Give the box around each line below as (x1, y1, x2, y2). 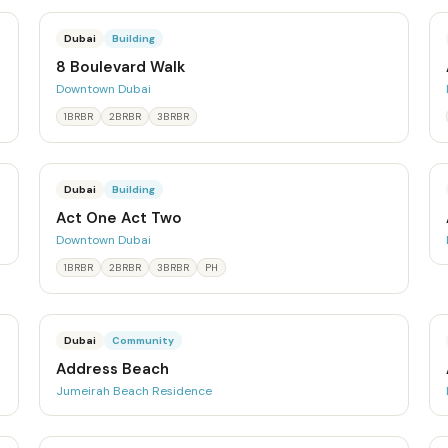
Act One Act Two (55, 208, 182, 228)
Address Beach (55, 359, 169, 379)
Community (111, 334, 174, 347)
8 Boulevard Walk (55, 57, 185, 77)
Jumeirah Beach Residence (55, 383, 212, 399)
